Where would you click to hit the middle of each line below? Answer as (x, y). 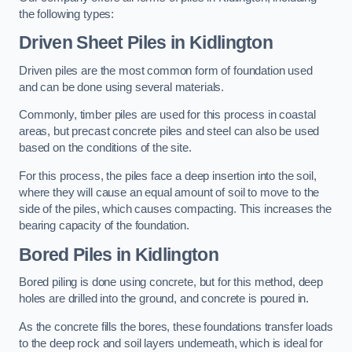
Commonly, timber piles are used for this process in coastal (167, 115)
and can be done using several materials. (122, 87)
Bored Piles (66, 254)
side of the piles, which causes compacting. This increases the (175, 209)
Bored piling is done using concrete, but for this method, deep (171, 282)
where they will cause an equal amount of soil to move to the (169, 192)
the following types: (67, 14)
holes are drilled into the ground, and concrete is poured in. (164, 299)
